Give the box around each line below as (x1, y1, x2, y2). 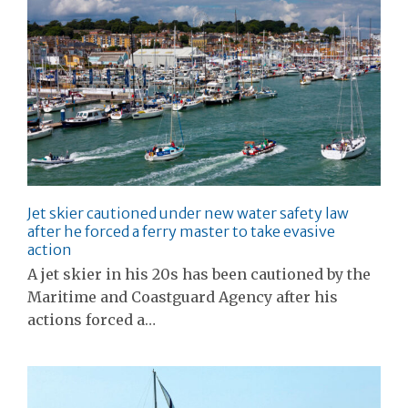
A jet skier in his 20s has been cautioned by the (27, 265, 371, 284)
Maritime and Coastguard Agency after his (27, 288, 338, 307)
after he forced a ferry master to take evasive (27, 222, 335, 241)
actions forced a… (27, 311, 156, 330)
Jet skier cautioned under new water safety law (27, 204, 349, 223)
